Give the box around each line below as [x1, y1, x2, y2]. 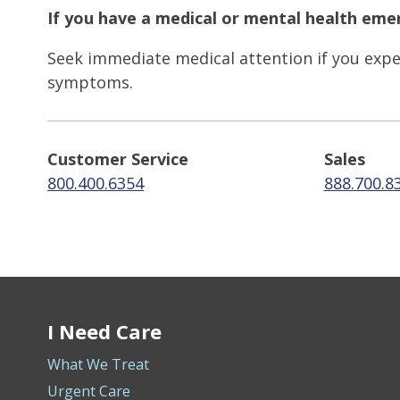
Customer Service [47, 147, 188, 170]
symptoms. [47, 71, 133, 93]
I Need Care [47, 318, 162, 345]
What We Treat [47, 354, 149, 374]
